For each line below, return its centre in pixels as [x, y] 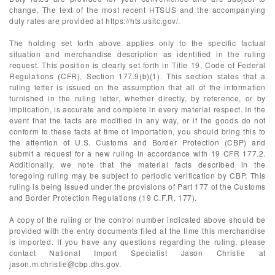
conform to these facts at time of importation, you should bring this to [137, 131]
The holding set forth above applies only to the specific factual [137, 43]
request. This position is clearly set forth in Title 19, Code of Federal [137, 65]
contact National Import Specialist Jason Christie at [137, 253]
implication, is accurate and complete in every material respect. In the [137, 109]
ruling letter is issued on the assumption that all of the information [137, 87]
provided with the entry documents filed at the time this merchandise [137, 230]
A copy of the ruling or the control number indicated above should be [137, 219]
